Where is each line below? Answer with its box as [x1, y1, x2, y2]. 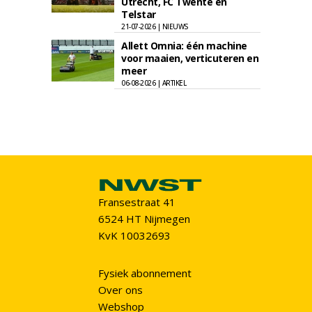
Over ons [97, 283, 143, 297]
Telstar [121, 8, 156, 21]
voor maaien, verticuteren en [121, 52, 258, 65]
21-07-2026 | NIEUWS [121, 22, 189, 31]
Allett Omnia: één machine [121, 39, 247, 52]
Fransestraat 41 [97, 195, 175, 210]
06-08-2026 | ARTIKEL [121, 78, 186, 88]
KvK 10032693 [97, 228, 171, 243]
